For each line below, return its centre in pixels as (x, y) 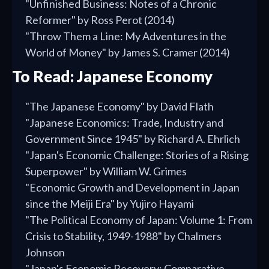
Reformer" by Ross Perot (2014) (100, 20)
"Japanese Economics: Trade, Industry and (124, 123)
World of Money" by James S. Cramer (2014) (128, 53)
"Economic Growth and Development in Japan (132, 188)
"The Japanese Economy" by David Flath (119, 107)
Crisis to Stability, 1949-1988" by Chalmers (123, 236)
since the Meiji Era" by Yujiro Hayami (110, 204)
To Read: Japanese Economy (112, 77)
